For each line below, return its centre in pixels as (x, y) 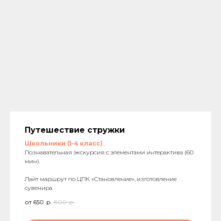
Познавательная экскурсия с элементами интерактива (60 (109, 152)
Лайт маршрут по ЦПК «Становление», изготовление (101, 179)
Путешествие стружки (75, 130)
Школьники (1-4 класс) (64, 144)
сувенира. (39, 188)
